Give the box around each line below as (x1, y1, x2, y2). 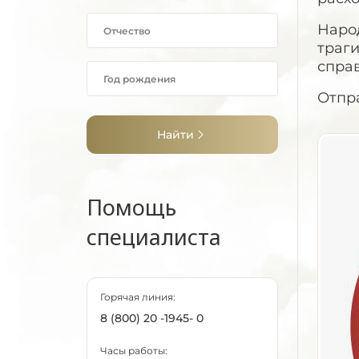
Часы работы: (100, 345, 167, 357)
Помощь (87, 192, 176, 222)
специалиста (87, 222, 221, 252)
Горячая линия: (100, 291, 175, 303)
